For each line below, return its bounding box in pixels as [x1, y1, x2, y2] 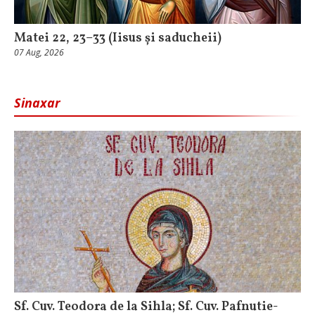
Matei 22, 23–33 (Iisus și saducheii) [14, 30, 221, 48]
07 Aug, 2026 [14, 46, 64, 59]
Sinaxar [14, 94, 60, 112]
